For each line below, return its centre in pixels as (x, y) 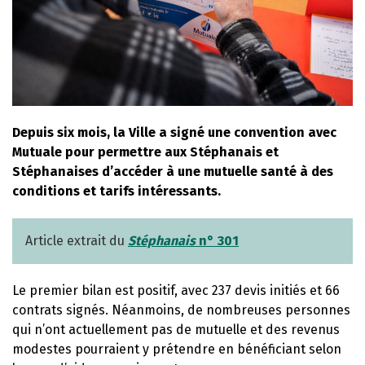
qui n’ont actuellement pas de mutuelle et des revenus (176, 329)
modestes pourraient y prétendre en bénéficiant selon (177, 349)
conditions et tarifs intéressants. (117, 191)
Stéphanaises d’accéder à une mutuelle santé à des (173, 171)
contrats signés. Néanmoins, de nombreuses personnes (181, 310)
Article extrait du (75, 240)
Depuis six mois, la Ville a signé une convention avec (174, 132)
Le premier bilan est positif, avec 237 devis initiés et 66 (176, 290)
